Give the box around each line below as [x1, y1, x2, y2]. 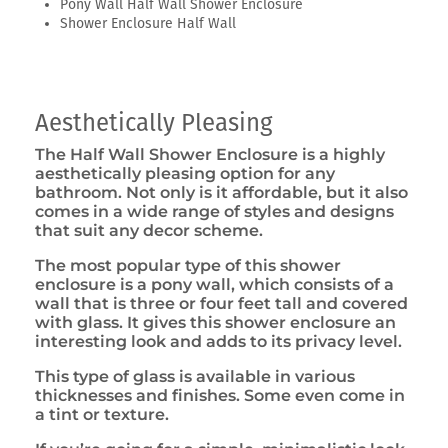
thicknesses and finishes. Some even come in [35, 385, 405, 405]
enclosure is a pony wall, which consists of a [35, 274, 394, 294]
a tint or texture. [35, 404, 169, 424]
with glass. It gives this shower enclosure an [35, 312, 396, 332]
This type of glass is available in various [35, 366, 355, 386]
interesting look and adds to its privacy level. [35, 331, 402, 351]
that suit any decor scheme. [35, 220, 263, 240]
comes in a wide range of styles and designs [35, 201, 394, 221]
